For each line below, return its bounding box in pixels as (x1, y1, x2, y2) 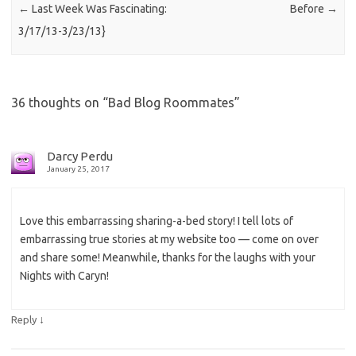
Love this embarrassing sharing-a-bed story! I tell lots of (20, 215, 293, 228)
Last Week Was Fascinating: (29, 2, 168, 15)
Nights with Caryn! (20, 269, 109, 283)
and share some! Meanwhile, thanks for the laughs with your (20, 251, 315, 265)
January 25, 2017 (47, 164, 110, 174)
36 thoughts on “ (11, 95, 108, 110)
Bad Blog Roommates (108, 95, 234, 110)
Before (289, 2, 327, 15)
